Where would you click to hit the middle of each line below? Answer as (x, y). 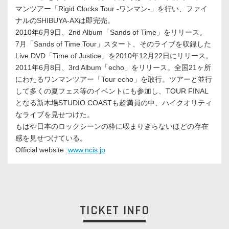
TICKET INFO (114, 210)
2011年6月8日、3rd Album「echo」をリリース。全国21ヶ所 (113, 67)
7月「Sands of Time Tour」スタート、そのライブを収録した (113, 44)
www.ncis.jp (87, 150)
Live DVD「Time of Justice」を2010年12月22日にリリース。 (114, 55)
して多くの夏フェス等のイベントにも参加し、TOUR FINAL (112, 91)
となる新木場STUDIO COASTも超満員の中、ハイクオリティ (114, 102)
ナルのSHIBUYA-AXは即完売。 (65, 20)
